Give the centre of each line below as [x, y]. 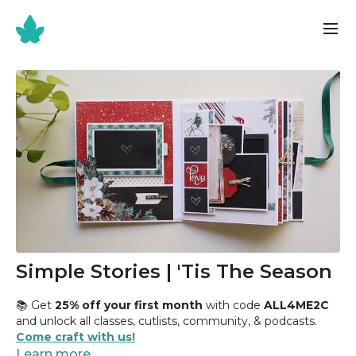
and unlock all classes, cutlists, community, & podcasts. [166, 321]
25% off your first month [129, 305]
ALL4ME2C [296, 305]
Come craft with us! [75, 337]
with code [233, 305]
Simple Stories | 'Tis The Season [174, 271]
